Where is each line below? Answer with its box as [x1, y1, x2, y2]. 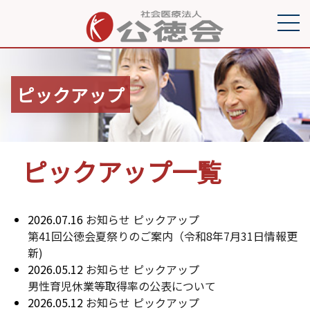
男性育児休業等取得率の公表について [28, 277, 216, 294]
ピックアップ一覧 [22, 153, 221, 189]
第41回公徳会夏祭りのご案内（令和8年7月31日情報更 [28, 228, 298, 244]
